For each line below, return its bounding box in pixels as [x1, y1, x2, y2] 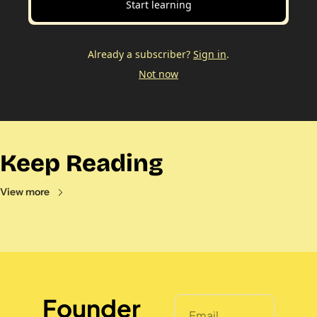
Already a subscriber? [88, 47, 190, 61]
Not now [139, 67, 178, 81]
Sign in [193, 47, 226, 61]
